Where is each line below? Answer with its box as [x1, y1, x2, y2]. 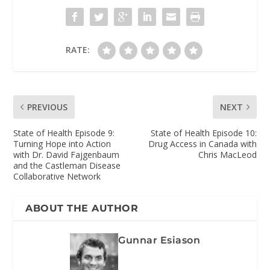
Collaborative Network [13, 171, 101, 183]
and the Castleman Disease [13, 160, 121, 172]
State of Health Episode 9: [13, 127, 115, 139]
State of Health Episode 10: [150, 127, 257, 139]
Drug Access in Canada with [148, 138, 257, 150]
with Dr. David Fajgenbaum [13, 149, 120, 161]
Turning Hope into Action [13, 138, 111, 150]
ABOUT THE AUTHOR [25, 202, 139, 215]
